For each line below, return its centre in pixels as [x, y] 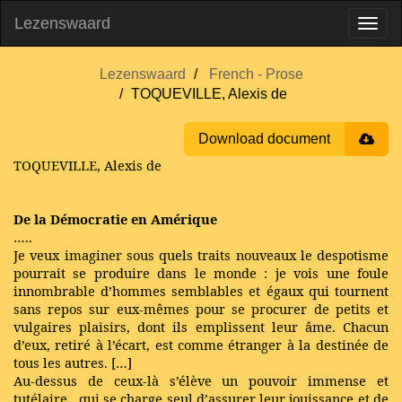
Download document [264, 139]
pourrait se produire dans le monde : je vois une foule [201, 273]
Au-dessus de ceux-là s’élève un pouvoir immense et [201, 380]
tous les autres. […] [73, 363]
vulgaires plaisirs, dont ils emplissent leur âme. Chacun [201, 327]
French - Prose [256, 74]
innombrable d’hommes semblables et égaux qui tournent [201, 291]
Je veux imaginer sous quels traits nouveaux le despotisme [201, 255]
